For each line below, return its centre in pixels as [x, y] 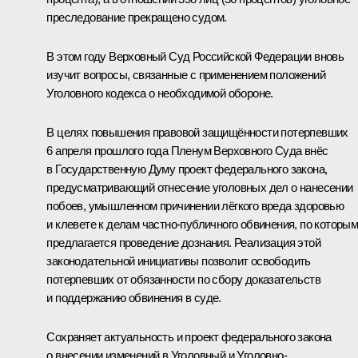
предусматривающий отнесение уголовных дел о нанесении [200, 187]
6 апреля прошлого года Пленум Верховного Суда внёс [187, 150]
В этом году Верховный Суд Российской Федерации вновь [195, 56]
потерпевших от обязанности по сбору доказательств [183, 279]
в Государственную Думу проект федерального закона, [187, 169]
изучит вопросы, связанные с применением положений [186, 74]
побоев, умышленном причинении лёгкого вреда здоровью [195, 205]
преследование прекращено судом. [137, 17]
